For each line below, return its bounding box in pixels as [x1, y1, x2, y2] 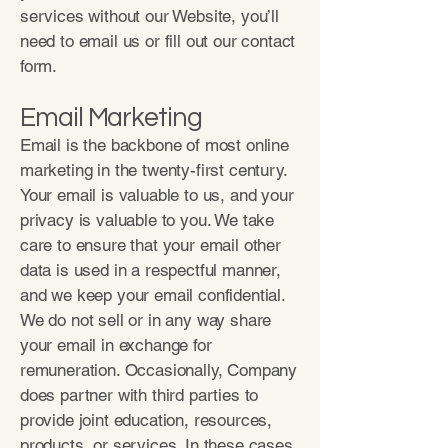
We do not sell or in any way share [20, 310, 272, 330]
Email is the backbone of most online [20, 135, 289, 155]
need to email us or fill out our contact [20, 31, 296, 51]
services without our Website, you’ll [20, 6, 279, 26]
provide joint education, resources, [20, 410, 273, 430]
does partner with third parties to [20, 385, 259, 405]
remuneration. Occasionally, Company [20, 360, 298, 380]
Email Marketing [20, 104, 202, 132]
